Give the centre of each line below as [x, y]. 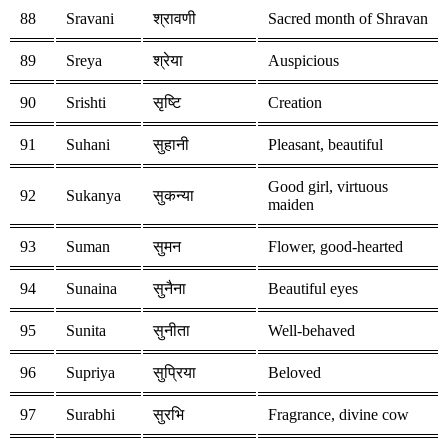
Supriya [90, 373]
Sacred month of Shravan [348, 19]
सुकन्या [173, 196]
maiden [291, 205]
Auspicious [303, 61]
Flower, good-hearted [335, 247]
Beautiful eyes [313, 289]
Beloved [294, 373]
